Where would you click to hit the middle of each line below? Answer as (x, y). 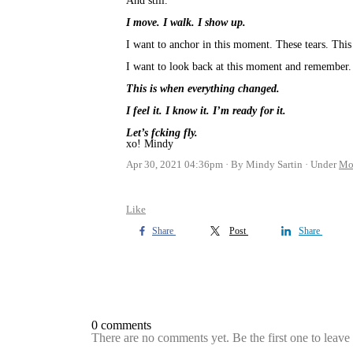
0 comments (121, 325)
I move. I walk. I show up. (186, 23)
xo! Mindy (150, 144)
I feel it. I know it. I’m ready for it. (206, 111)
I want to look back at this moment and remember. (239, 67)
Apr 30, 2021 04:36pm (175, 165)
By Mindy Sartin (267, 165)
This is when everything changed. (203, 89)
